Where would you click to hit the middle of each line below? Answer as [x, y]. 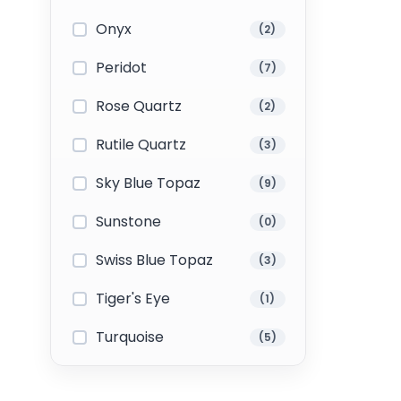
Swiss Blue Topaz [154, 260]
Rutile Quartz [141, 145]
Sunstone [128, 222]
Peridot [121, 68]
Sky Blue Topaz [148, 183]
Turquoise [130, 337]
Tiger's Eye [133, 299]
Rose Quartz [139, 106]
